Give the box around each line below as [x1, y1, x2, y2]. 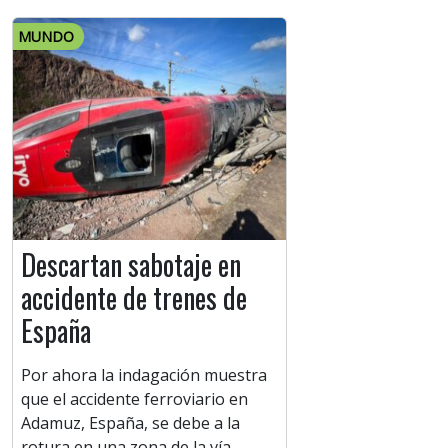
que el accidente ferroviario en [21, 388, 248, 411]
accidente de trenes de [21, 277, 247, 319]
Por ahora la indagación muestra [21, 364, 267, 387]
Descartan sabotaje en [21, 244, 241, 286]
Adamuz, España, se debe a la [21, 412, 240, 435]
